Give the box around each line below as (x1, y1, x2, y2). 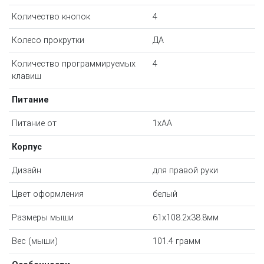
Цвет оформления (11, 189, 84, 200)
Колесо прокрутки (11, 35, 84, 46)
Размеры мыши (11, 213, 74, 223)
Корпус (11, 142, 42, 153)
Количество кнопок (11, 12, 90, 22)
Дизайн (11, 166, 41, 176)
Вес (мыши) (11, 236, 58, 247)
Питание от (11, 118, 57, 129)
